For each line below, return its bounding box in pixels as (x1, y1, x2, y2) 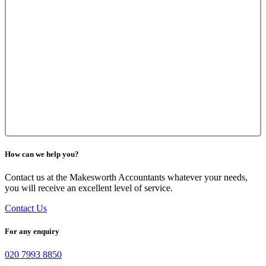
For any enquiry (5, 227, 59, 236)
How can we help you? (5, 149, 79, 159)
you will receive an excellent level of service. (5, 183, 173, 194)
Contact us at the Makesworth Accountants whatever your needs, (5, 172, 248, 183)
